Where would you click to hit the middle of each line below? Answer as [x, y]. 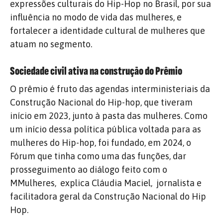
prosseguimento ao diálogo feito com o [89, 169]
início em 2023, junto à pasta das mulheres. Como [109, 115]
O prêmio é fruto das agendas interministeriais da [110, 89]
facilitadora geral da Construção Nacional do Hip [108, 196]
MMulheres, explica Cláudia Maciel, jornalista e [106, 183]
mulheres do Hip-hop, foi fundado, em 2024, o [101, 142]
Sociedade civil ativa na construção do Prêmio [96, 71]
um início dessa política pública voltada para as [106, 129]
